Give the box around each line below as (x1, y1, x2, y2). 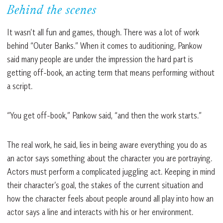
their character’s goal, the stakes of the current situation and (7, 180, 203, 191)
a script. (7, 81, 32, 92)
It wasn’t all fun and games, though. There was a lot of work (7, 27, 199, 38)
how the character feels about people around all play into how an (7, 194, 214, 204)
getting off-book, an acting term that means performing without (7, 68, 215, 78)
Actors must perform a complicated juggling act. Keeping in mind (7, 167, 215, 177)
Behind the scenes (7, 4, 97, 18)
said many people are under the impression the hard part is (7, 54, 193, 65)
